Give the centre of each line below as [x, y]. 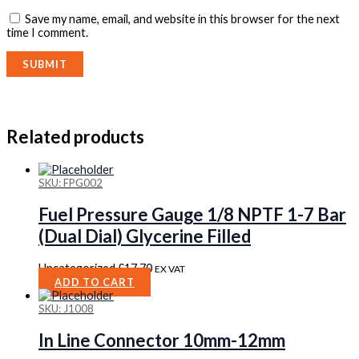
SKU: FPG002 [71, 182]
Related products [75, 137]
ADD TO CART [95, 282]
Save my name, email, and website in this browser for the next [182, 18]
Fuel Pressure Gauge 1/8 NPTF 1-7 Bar [192, 214]
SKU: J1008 [66, 308]
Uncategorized [78, 268]
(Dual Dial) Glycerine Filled [145, 236]
